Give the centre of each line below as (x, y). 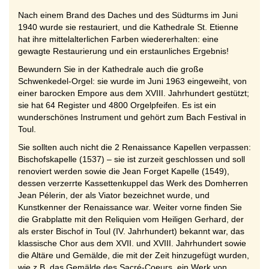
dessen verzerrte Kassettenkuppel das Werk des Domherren (133, 183)
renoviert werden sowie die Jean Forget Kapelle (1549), (124, 171)
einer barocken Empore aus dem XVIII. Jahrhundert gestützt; (134, 93)
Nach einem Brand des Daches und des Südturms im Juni (128, 15)
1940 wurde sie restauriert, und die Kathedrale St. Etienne (128, 27)
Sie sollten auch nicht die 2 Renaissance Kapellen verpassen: (134, 147)
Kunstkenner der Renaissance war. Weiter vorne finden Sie (130, 207)
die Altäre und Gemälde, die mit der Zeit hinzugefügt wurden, (134, 255)
